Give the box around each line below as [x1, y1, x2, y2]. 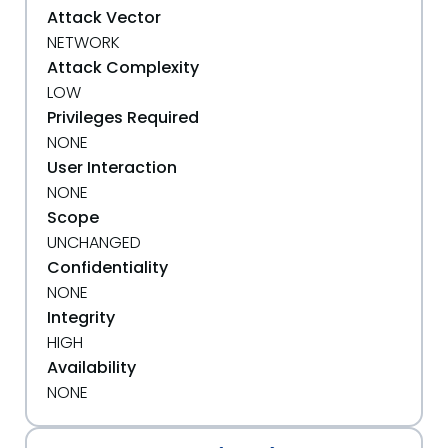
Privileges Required [47, 106, 199, 129]
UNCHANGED [47, 231, 141, 254]
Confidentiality [47, 256, 168, 279]
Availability [47, 356, 136, 379]
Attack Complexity [47, 56, 199, 79]
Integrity [47, 306, 115, 329]
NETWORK [47, 31, 120, 54]
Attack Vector [47, 6, 161, 29]
